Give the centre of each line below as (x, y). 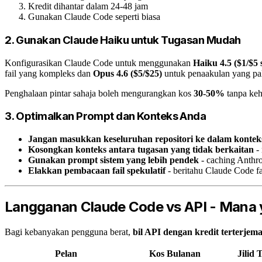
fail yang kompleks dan (49, 73)
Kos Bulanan (175, 253)
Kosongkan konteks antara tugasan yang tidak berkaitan (141, 150)
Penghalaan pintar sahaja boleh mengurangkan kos (99, 93)
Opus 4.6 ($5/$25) (127, 73)
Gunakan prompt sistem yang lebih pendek (113, 160)
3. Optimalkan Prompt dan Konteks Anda (106, 116)
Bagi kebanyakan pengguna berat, (69, 232)
